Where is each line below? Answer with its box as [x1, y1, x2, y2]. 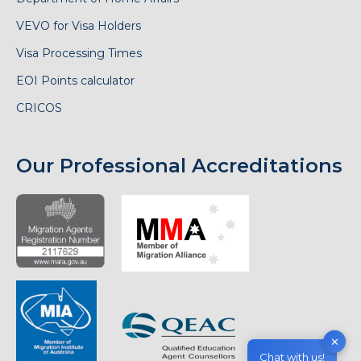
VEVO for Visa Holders [16, 18, 141, 33]
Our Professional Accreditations [16, 153, 342, 177]
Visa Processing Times [16, 45, 142, 60]
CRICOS [16, 100, 62, 115]
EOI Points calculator [16, 73, 135, 88]
